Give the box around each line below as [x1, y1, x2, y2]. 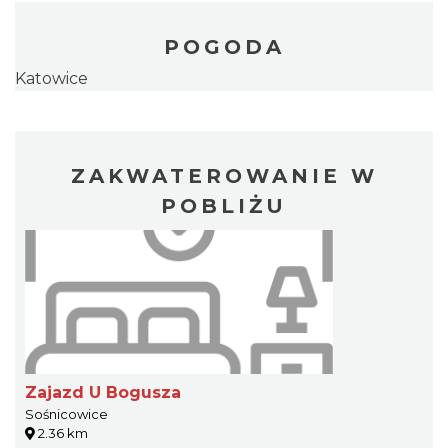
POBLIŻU [161, 194, 287, 219]
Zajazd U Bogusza [25, 383, 181, 403]
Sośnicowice [25, 406, 108, 423]
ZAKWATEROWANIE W [70, 164, 378, 189]
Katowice [15, 69, 88, 89]
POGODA [163, 35, 285, 60]
